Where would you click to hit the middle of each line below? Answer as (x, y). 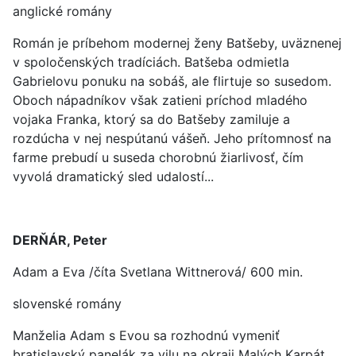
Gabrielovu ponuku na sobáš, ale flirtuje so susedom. (172, 81)
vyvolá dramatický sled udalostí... (113, 176)
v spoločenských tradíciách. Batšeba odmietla (151, 62)
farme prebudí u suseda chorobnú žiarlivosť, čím (158, 157)
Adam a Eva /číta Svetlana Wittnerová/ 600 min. (158, 272)
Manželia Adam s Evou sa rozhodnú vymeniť (146, 335)
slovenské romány (67, 304)
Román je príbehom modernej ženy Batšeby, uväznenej (177, 43)
